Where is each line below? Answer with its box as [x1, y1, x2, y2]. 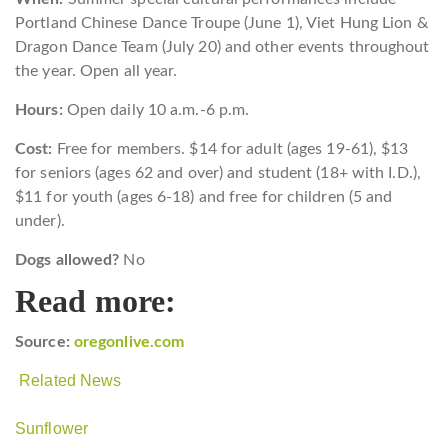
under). [15, 213, 65, 230]
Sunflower [15, 420, 88, 438]
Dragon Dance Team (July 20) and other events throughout [15, 39, 430, 56]
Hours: [15, 102, 67, 119]
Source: [15, 334, 74, 351]
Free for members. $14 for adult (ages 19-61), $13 [56, 141, 409, 158]
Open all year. [80, 63, 178, 80]
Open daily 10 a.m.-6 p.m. [66, 102, 250, 119]
